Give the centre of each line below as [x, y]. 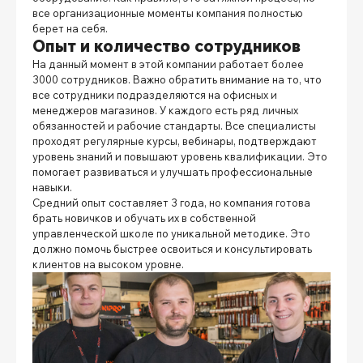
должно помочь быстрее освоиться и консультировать [172, 249]
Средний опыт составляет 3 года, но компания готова [171, 203]
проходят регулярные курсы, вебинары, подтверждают [175, 141]
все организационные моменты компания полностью [168, 13]
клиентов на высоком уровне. [108, 265]
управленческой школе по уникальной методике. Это [171, 234]
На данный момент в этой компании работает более [168, 64]
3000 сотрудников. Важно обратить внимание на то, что [177, 80]
